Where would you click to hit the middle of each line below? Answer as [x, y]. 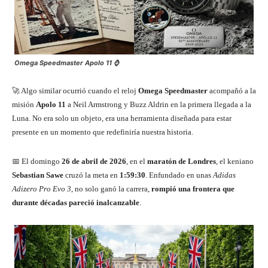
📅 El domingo [37, 162]
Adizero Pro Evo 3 [42, 189]
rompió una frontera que [193, 189]
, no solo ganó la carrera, [111, 189]
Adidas [224, 175]
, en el [137, 162]
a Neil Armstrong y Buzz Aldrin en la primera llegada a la [159, 105]
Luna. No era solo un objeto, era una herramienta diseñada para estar [122, 118]
